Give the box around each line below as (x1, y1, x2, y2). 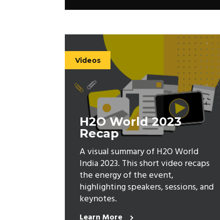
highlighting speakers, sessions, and (80, 180, 214, 194)
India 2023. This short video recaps (80, 156, 210, 171)
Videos (75, 55, 101, 65)
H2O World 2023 (80, 114, 182, 129)
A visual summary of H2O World (80, 144, 198, 159)
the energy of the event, (80, 168, 173, 183)
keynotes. (80, 192, 117, 206)
